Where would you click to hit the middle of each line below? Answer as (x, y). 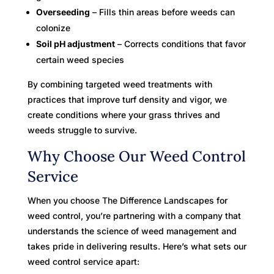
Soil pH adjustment (75, 43)
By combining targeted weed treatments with (120, 84)
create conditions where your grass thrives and (124, 114)
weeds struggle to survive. (82, 130)
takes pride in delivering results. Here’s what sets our (137, 246)
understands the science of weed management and (132, 231)
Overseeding (63, 12)
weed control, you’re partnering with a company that (134, 215)
